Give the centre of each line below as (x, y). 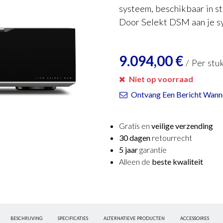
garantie (152, 150)
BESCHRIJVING (26, 219)
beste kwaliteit (177, 162)
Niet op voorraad (160, 79)
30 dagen (135, 138)
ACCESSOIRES (194, 219)
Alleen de (135, 162)
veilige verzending (182, 126)
